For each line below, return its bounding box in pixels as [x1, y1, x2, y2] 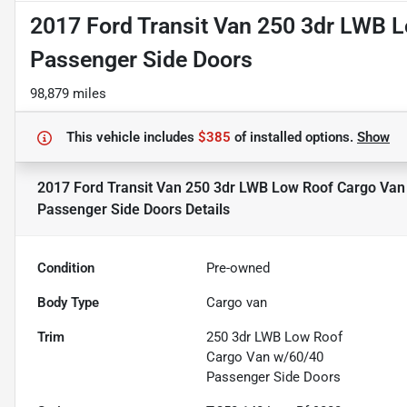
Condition [37, 260, 94, 277]
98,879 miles [30, 85, 106, 103]
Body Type [37, 294, 99, 312]
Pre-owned [206, 260, 271, 277]
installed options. [246, 129, 357, 146]
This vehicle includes [66, 129, 198, 146]
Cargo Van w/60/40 [206, 349, 324, 366]
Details [182, 201, 230, 219]
